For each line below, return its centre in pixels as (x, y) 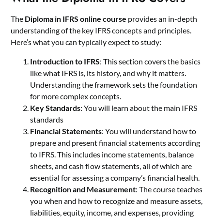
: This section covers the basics (150, 61)
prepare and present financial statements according (115, 142)
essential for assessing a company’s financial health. (115, 177)
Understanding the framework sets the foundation (114, 84)
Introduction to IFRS (65, 61)
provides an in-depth (162, 18)
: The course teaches (169, 189)
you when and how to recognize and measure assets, (116, 201)
